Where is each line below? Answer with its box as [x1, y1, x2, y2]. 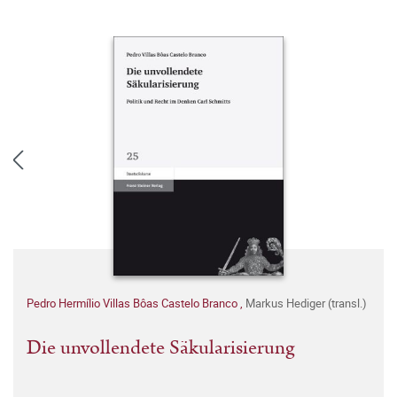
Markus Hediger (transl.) [245, 295, 367, 312]
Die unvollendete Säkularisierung [27, 333, 295, 363]
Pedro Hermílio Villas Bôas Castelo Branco [27, 295, 240, 312]
